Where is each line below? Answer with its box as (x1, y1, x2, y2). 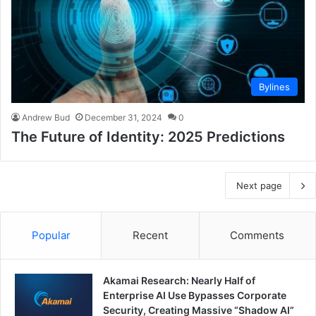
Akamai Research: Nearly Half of (103, 274, 255, 287)
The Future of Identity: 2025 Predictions (11, 128, 285, 146)
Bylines (259, 81, 290, 93)
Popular (31, 229, 71, 243)
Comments (230, 229, 285, 243)
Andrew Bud (22, 112, 70, 123)
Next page (236, 180, 282, 192)
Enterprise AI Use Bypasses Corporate (103, 289, 286, 302)
